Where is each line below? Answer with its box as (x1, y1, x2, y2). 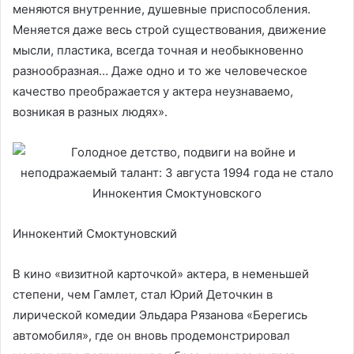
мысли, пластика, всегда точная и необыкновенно (13, 42, 303, 58)
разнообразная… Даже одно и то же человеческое (13, 62, 307, 78)
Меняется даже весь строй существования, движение (13, 21, 326, 37)
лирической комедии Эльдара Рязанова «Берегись (13, 307, 307, 322)
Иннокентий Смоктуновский (13, 225, 177, 241)
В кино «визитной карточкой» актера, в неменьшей (13, 265, 309, 281)
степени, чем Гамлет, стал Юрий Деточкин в (13, 286, 273, 302)
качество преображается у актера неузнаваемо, (13, 83, 293, 99)
